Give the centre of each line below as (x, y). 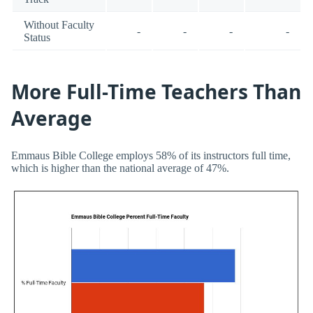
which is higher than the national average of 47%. (120, 168)
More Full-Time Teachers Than (156, 92)
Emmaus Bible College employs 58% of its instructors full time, (151, 155)
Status (37, 37)
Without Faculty (59, 24)
